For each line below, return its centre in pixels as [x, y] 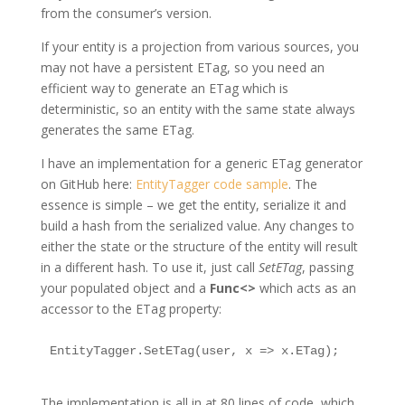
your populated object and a [123, 288]
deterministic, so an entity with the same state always [198, 109]
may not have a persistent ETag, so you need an [182, 67]
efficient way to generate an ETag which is [164, 88]
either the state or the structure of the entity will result [199, 246]
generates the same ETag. [117, 130]
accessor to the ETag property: [131, 309]
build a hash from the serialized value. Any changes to [197, 226]
